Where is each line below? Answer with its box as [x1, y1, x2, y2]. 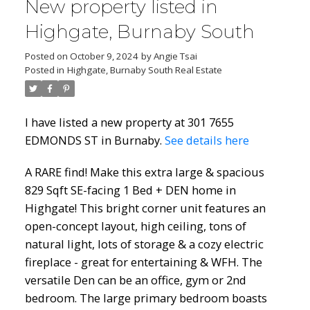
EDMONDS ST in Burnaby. [24, 132, 165, 148]
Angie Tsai [153, 50, 197, 62]
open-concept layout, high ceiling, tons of [24, 217, 246, 234]
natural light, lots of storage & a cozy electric [24, 235, 264, 252]
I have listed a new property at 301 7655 [24, 114, 234, 130]
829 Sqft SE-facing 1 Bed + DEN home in [24, 181, 236, 198]
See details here [164, 132, 249, 148]
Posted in [24, 64, 64, 76]
